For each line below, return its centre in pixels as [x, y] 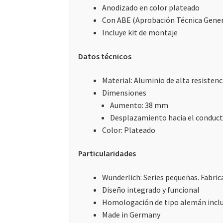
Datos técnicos [105, 56]
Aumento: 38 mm [139, 105]
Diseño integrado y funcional [151, 189]
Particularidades [107, 154]
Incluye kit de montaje [140, 33]
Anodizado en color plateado [151, 8]
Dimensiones [124, 92]
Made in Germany [131, 214]
